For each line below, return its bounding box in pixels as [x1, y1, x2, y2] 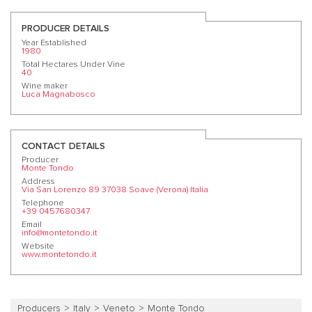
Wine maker [22, 81, 68, 91]
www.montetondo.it [22, 250, 96, 260]
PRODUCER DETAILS [22, 24, 109, 34]
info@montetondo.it [22, 228, 97, 238]
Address [22, 177, 55, 187]
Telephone [22, 198, 64, 208]
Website [22, 242, 54, 251]
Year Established [22, 38, 86, 48]
